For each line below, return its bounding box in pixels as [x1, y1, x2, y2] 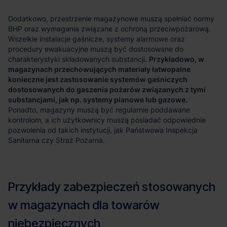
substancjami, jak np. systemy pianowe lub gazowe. [8, 95, 187, 104]
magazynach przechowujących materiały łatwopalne [8, 64, 191, 73]
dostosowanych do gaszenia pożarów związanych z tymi [8, 85, 206, 94]
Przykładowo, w [149, 54, 204, 63]
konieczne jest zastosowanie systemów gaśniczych [8, 74, 187, 84]
